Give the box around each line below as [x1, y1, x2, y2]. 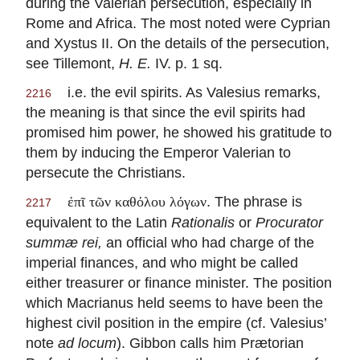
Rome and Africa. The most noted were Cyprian [26, 14, 330, 32]
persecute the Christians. [26, 164, 186, 182]
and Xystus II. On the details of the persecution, [26, 35, 329, 52]
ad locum [58, 334, 117, 352]
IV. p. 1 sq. [151, 55, 223, 72]
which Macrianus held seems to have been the [26, 294, 323, 312]
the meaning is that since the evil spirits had [26, 104, 305, 121]
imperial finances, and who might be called [26, 254, 298, 272]
